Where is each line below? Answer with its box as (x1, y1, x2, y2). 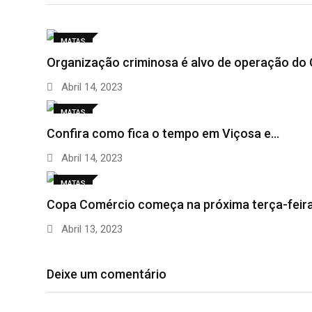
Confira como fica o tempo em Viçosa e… (47, 126, 279, 141)
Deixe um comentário (47, 267, 166, 282)
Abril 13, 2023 (58, 223, 123, 236)
